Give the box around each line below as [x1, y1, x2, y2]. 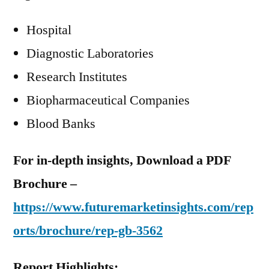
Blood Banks [26, 115, 95, 132]
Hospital [26, 22, 71, 38]
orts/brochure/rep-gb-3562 [13, 222, 163, 239]
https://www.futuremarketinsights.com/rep [13, 199, 253, 216]
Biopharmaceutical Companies [26, 92, 190, 109]
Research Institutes [26, 68, 127, 85]
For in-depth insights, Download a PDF [13, 152, 231, 169]
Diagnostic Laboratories [26, 45, 154, 62]
